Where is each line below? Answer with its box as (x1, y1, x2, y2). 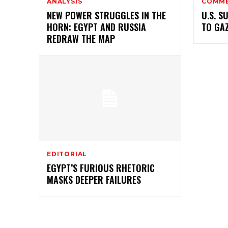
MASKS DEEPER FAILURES (47, 173, 141, 187)
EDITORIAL (47, 150, 88, 158)
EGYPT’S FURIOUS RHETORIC (47, 161, 155, 175)
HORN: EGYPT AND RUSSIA (47, 20, 146, 34)
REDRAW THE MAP (47, 32, 115, 46)
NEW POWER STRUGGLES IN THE (47, 9, 166, 22)
